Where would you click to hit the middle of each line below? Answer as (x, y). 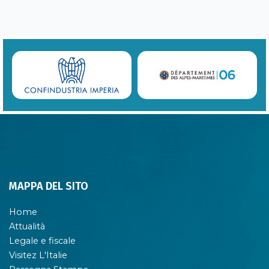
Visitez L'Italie (38, 255)
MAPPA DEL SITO (49, 186)
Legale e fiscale (42, 240)
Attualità (27, 226)
